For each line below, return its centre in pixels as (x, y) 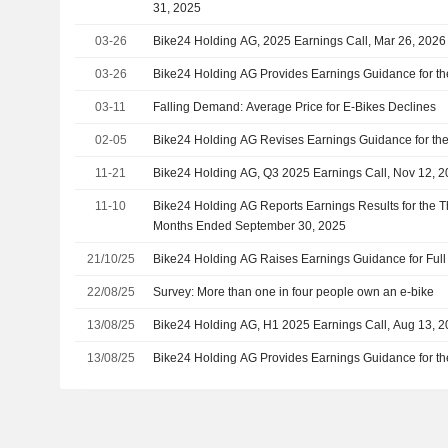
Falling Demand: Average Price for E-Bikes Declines (295, 106)
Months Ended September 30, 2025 (250, 225)
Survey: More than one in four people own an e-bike (294, 291)
